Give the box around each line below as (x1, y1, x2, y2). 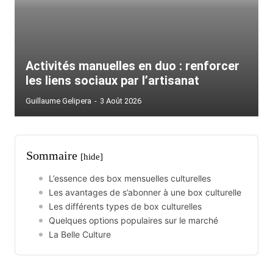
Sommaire (26, 149, 80, 162)
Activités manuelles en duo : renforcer (26, 58, 239, 73)
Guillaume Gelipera (26, 96, 91, 105)
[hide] (80, 152, 103, 161)
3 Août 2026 (100, 96, 141, 105)
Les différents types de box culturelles (49, 201, 202, 211)
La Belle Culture (49, 229, 111, 239)
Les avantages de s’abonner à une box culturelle (49, 187, 241, 197)
